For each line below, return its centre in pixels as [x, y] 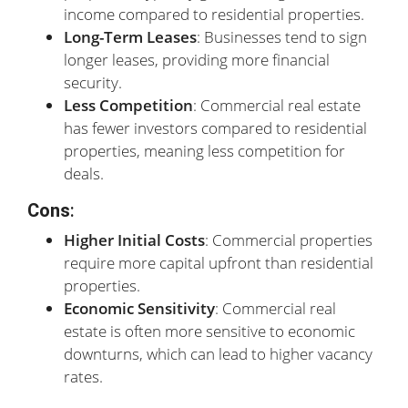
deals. [84, 173]
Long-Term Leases [130, 37]
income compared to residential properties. [214, 14]
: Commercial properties [289, 240]
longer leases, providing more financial [197, 60]
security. [93, 82]
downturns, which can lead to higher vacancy [218, 354]
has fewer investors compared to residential [215, 128]
